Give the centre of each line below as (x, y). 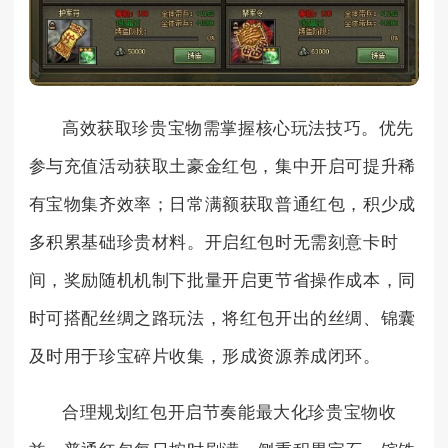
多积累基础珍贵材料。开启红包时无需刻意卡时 (213, 242)
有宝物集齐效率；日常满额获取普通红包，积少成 (222, 204)
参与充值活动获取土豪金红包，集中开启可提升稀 (222, 166)
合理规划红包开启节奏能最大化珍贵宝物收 (229, 412)
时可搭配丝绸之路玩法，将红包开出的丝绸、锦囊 (222, 318)
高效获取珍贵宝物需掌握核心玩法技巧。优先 (238, 128)
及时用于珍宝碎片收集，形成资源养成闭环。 (204, 356)
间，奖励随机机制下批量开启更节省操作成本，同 (222, 280)
